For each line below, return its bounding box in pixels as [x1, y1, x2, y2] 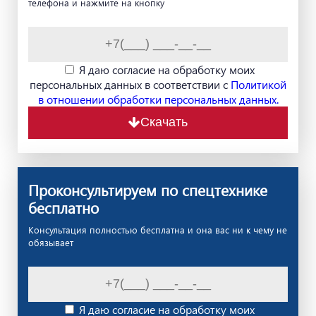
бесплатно [28, 197, 99, 217]
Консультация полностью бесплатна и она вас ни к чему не [28, 223, 287, 236]
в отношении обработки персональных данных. [37, 91, 279, 107]
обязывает [28, 236, 73, 248]
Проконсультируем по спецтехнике [28, 179, 267, 200]
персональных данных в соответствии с [30, 76, 231, 92]
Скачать [140, 115, 188, 130]
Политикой [231, 76, 286, 92]
